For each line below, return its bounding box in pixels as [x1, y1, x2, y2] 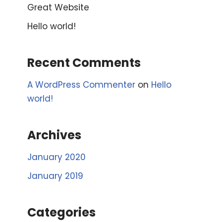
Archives [27, 127, 81, 144]
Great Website [27, 1, 89, 14]
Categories [27, 204, 96, 221]
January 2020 [27, 151, 86, 164]
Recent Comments [27, 55, 141, 71]
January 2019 [27, 170, 83, 182]
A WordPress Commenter [27, 79, 135, 91]
